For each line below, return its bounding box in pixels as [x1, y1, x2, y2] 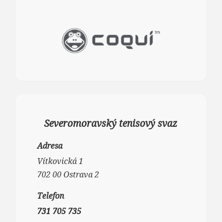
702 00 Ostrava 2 [37, 168, 99, 180]
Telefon [37, 190, 64, 201]
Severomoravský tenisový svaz [44, 116, 178, 130]
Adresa [37, 140, 62, 151]
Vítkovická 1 [37, 155, 83, 166]
